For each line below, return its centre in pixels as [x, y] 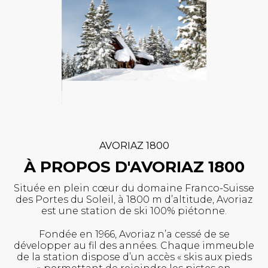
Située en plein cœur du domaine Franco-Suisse [134, 188]
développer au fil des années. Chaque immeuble [134, 245]
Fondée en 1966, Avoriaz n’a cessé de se [134, 234]
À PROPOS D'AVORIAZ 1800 [134, 167]
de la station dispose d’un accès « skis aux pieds [134, 257]
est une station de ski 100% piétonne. [134, 211]
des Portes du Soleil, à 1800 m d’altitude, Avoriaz [134, 199]
